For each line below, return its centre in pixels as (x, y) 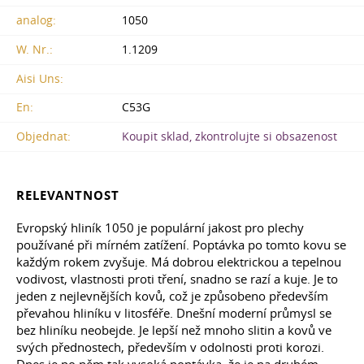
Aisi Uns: (40, 78)
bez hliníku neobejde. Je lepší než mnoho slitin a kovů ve (174, 330)
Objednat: (43, 137)
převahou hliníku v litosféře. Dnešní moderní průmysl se (174, 313)
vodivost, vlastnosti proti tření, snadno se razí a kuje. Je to (177, 279)
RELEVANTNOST (68, 196)
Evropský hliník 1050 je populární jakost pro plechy (160, 228)
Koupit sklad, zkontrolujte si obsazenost (230, 137)
